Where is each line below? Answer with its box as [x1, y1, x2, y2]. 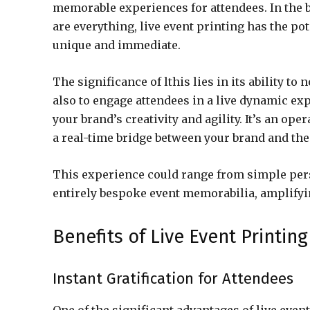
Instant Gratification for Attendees [53, 269, 293, 288]
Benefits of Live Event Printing [53, 226, 308, 248]
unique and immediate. [53, 38, 181, 52]
